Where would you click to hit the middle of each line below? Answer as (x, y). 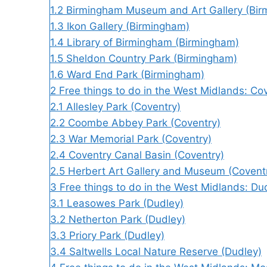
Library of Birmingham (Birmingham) (153, 42)
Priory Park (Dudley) (117, 235)
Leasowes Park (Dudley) (125, 203)
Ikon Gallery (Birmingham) (128, 26)
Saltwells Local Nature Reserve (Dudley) (165, 251)
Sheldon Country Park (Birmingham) (152, 58)
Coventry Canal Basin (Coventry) (146, 155)
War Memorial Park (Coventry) (140, 139)
